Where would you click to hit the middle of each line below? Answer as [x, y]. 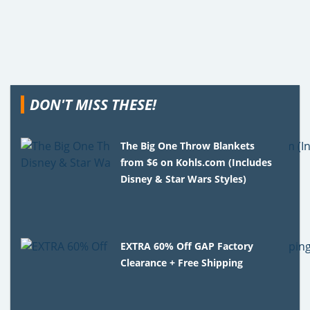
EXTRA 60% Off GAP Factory [187, 246]
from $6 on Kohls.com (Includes [197, 162]
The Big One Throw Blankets [188, 145]
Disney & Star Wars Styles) [184, 179]
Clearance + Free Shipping [182, 262]
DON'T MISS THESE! [93, 104]
